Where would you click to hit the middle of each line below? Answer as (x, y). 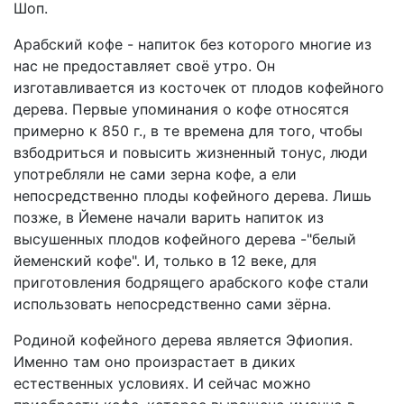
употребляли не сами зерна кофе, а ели (155, 174)
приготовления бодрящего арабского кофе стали (191, 282)
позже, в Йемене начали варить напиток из (169, 217)
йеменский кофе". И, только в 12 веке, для (165, 261)
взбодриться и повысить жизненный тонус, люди (191, 152)
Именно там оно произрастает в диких (155, 362)
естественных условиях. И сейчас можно (162, 383)
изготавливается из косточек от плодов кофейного (199, 87)
